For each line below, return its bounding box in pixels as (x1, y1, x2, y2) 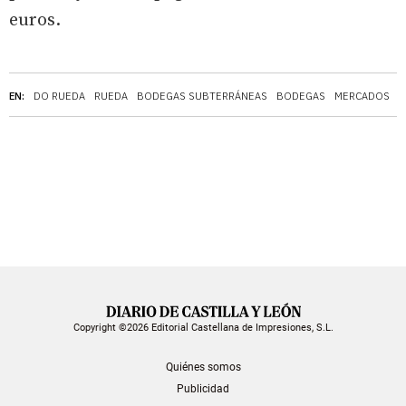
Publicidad (177, 382, 229, 395)
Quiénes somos (165, 360, 241, 373)
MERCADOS (334, 89, 390, 102)
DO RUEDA (34, 89, 85, 102)
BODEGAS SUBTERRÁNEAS (137, 89, 267, 102)
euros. (9, 8, 61, 32)
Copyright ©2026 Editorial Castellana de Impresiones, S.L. (72, 321, 333, 333)
